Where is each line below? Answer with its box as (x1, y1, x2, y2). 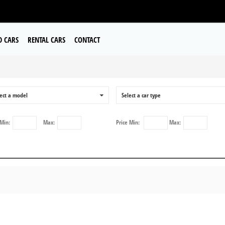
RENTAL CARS (28, 35, 65, 45)
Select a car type (122, 91, 161, 99)
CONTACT (74, 35, 100, 45)
